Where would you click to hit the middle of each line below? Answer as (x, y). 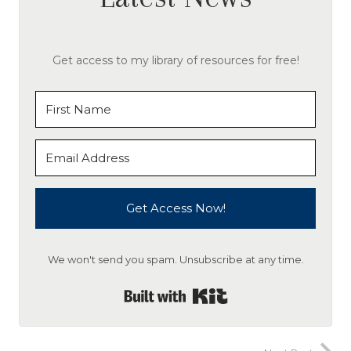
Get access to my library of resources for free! (175, 60)
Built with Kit (268, 292)
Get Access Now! (175, 208)
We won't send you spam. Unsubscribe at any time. (175, 259)
